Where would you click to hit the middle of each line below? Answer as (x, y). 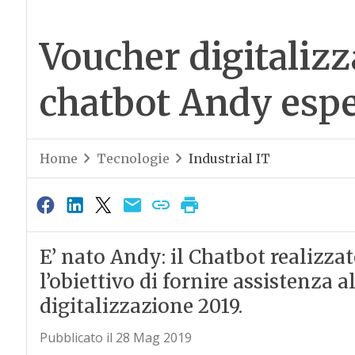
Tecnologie (133, 159)
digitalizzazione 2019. (141, 307)
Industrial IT (229, 159)
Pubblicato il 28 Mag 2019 (115, 338)
